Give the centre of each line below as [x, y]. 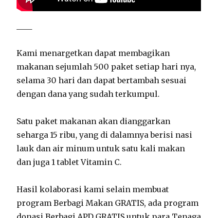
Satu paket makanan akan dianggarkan [94, 121]
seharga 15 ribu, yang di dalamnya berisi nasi [105, 135]
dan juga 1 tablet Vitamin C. [69, 162]
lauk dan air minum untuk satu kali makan [101, 148]
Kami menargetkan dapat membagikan [93, 53]
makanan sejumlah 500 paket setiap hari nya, [107, 67]
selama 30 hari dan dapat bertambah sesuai [102, 80]
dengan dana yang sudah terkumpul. [88, 94]
